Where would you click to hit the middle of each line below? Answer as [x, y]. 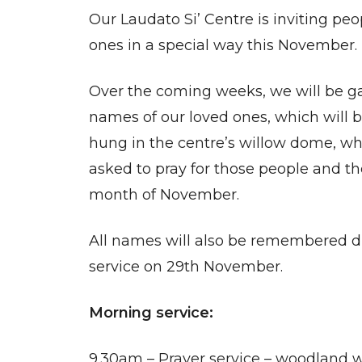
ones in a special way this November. [223, 45]
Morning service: [151, 313]
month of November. [164, 195]
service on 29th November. [185, 267]
